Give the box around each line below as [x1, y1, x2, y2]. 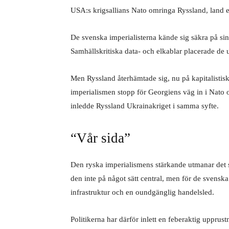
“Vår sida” [71, 130, 130, 146]
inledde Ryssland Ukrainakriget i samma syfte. [71, 102, 221, 110]
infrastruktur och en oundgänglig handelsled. [71, 188, 216, 196]
